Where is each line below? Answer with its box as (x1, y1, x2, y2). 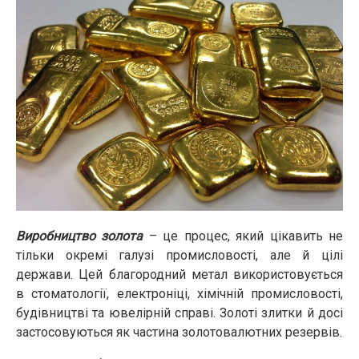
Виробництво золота (16, 228, 143, 244)
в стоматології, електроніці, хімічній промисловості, (16, 285, 343, 301)
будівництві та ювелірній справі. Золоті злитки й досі (16, 305, 343, 321)
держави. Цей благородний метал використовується (16, 266, 343, 282)
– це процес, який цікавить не (143, 228, 344, 244)
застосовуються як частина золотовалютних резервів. (16, 324, 342, 340)
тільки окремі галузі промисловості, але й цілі (16, 247, 343, 263)
